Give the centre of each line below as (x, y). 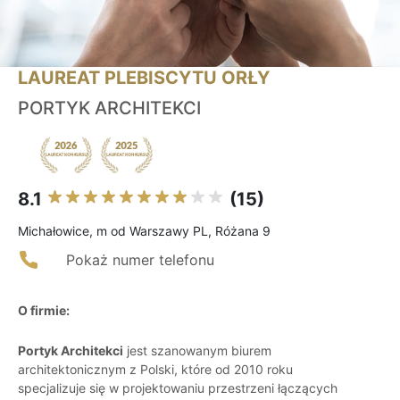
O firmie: (44, 311)
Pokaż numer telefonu (140, 260)
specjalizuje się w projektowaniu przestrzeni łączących (178, 388)
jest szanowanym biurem (197, 351)
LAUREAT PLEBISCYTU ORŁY (144, 78)
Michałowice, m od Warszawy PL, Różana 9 (144, 231)
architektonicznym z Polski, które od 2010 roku (155, 370)
